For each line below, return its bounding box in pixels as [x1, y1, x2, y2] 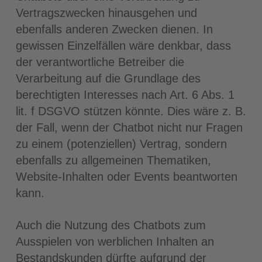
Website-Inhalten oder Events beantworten [15, 170, 237, 183]
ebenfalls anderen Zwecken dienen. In [15, 23, 213, 36]
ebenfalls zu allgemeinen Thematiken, [15, 154, 211, 167]
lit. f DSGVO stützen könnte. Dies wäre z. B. [15, 105, 246, 118]
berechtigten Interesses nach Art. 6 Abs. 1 [15, 88, 235, 101]
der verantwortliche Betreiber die [15, 56, 184, 68]
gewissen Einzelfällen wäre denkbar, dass [15, 39, 231, 52]
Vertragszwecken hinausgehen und [15, 6, 197, 19]
